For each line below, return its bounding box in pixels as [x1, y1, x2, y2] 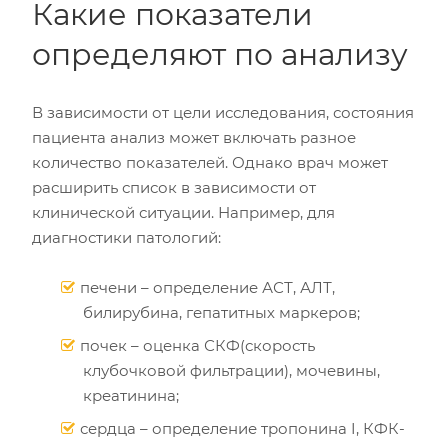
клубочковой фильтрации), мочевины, [83, 361, 380, 380]
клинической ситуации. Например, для [32, 203, 335, 222]
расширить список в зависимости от [32, 178, 316, 197]
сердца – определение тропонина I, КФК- [80, 419, 405, 438]
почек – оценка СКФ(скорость [80, 336, 315, 355]
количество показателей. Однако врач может [32, 153, 388, 172]
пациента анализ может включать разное [32, 128, 356, 147]
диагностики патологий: [32, 228, 221, 247]
